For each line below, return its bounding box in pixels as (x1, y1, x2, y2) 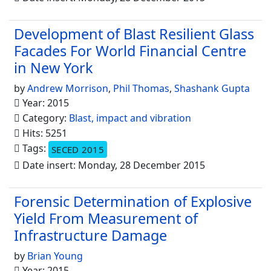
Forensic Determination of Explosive (14, 192, 252, 211)
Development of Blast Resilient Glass (14, 24, 254, 44)
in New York (14, 58, 93, 77)
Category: (20, 111, 69, 125)
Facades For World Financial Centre (14, 41, 246, 60)
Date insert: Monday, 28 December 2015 (20, 158, 205, 172)
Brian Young (27, 249, 83, 263)
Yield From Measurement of (14, 209, 198, 228)
